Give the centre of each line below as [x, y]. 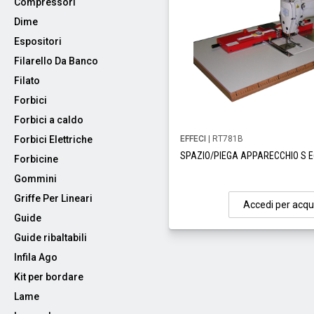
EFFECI [193, 139]
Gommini [35, 179]
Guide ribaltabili [50, 238]
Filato [27, 81]
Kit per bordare [49, 277]
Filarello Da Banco [56, 61]
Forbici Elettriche [53, 139]
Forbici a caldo [49, 120]
